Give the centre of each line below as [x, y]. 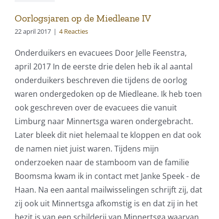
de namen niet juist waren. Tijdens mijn [87, 149]
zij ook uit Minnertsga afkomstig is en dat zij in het [106, 204]
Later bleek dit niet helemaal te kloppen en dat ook [108, 135]
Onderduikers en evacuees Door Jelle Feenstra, [101, 53]
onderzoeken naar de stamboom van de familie [102, 163]
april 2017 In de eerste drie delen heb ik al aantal [104, 67]
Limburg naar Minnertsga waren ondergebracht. [104, 121]
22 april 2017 [33, 32]
